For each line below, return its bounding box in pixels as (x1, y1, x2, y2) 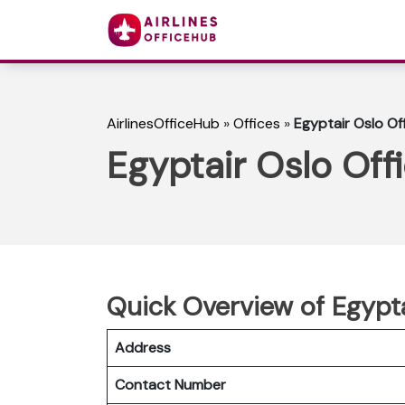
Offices (233, 114, 280, 134)
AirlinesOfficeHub (107, 114, 220, 134)
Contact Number (115, 374, 233, 394)
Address (115, 337, 171, 357)
